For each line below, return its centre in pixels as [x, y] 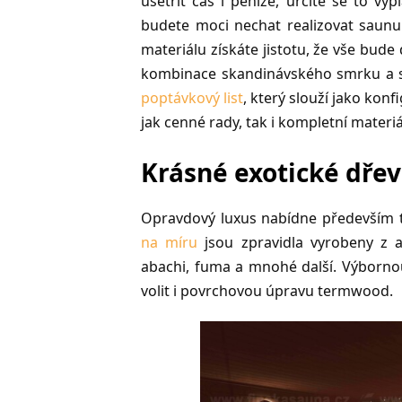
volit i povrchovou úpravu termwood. [267, 291]
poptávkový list [192, 98]
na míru [170, 242]
